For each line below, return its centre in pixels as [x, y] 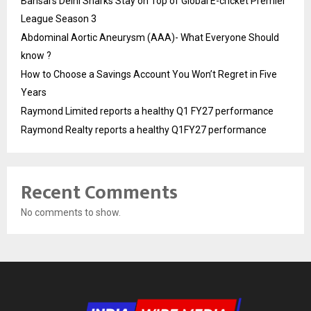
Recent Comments [99, 193]
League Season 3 [59, 19]
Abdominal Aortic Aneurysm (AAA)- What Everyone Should [150, 38]
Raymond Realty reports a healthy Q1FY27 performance [144, 130]
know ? [36, 56]
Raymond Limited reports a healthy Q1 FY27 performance [147, 111]
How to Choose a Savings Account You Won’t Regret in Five [149, 75]
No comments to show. [71, 213]
